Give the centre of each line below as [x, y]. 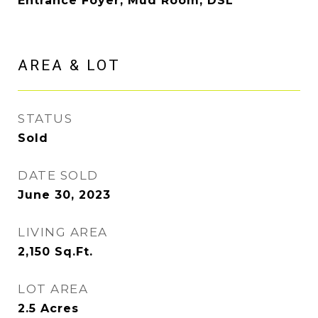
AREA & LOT [69, 65]
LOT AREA [53, 289]
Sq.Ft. [74, 252]
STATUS [45, 119]
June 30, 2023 [64, 195]
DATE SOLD [58, 175]
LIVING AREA [63, 232]
